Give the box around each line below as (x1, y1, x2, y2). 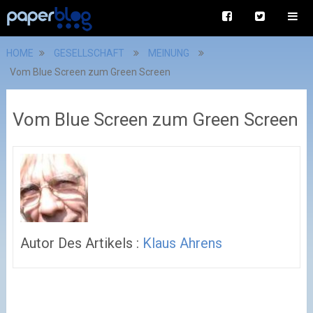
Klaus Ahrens (142, 234, 222, 252)
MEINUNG (147, 48, 189, 59)
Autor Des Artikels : (20, 234, 143, 252)
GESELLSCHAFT (53, 48, 124, 59)
